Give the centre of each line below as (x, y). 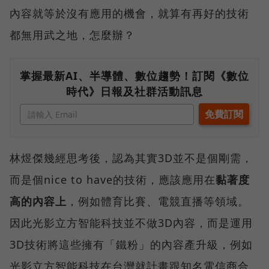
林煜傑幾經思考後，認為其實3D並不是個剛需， (131, 158)
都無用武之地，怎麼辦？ (72, 35)
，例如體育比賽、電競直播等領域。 (158, 201)
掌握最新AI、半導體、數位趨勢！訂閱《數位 (134, 75)
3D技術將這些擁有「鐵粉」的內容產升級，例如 (131, 244)
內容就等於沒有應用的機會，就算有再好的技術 (129, 13)
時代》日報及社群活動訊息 (134, 91)
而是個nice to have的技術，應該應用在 (113, 179)
